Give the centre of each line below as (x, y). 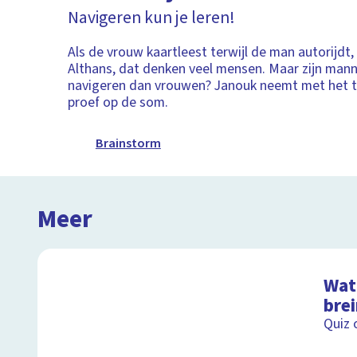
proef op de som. (118, 102)
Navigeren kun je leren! (152, 18)
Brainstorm (128, 143)
